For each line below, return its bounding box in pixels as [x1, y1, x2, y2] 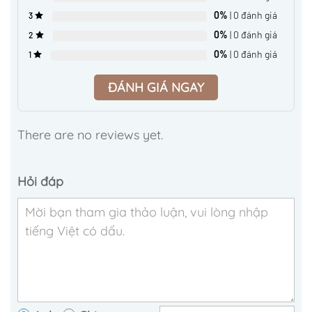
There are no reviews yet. [17, 126, 163, 143]
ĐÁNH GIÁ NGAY [108, 79, 204, 95]
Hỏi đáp [17, 173, 63, 189]
